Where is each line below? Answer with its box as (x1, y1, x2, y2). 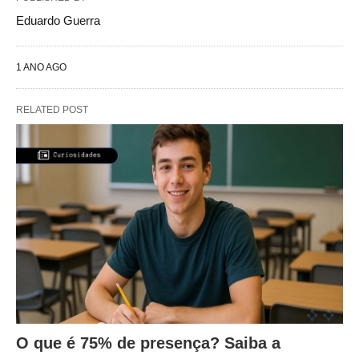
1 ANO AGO (16, 62, 67, 73)
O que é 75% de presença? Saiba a (16, 333, 280, 352)
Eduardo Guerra (16, 14, 100, 27)
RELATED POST (16, 104, 88, 115)
